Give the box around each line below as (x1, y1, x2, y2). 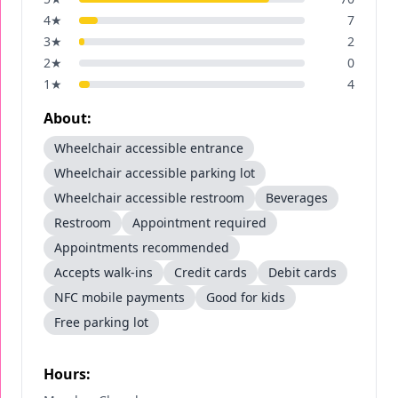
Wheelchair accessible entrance (54, 139, 243, 156)
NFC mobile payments (54, 289, 185, 306)
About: (44, 108, 92, 128)
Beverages (266, 189, 328, 206)
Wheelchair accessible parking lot (54, 164, 255, 181)
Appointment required (132, 214, 267, 231)
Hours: (44, 364, 91, 384)
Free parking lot (54, 314, 148, 330)
